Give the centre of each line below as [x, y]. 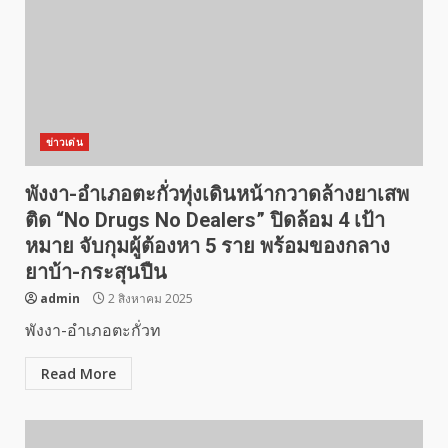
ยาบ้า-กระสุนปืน [96, 272]
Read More [78, 373]
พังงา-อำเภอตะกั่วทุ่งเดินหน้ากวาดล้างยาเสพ [217, 194]
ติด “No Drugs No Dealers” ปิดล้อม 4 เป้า [205, 220]
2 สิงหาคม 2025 [149, 298]
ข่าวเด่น [64, 142]
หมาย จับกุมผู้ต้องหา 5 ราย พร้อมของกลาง [207, 246]
